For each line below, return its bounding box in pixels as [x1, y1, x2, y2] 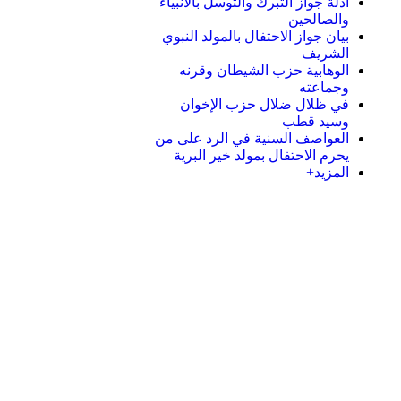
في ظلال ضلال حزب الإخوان [180, 97, 349, 112]
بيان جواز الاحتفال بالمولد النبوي [162, 29, 349, 44]
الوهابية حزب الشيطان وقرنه [179, 63, 349, 78]
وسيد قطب [282, 114, 349, 129]
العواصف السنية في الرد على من [155, 131, 349, 146]
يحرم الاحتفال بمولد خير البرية [174, 148, 349, 163]
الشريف [302, 46, 349, 61]
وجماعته [299, 80, 349, 95]
